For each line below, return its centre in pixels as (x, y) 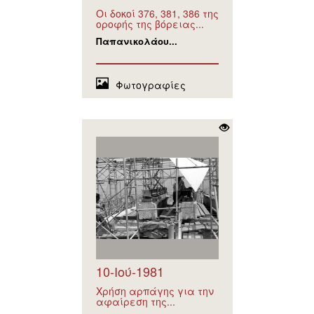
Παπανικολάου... (136, 41)
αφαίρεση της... (135, 302)
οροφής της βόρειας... (150, 24)
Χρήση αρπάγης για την (155, 291)
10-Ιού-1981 (130, 272)
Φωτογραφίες (150, 85)
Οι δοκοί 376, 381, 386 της (157, 14)
